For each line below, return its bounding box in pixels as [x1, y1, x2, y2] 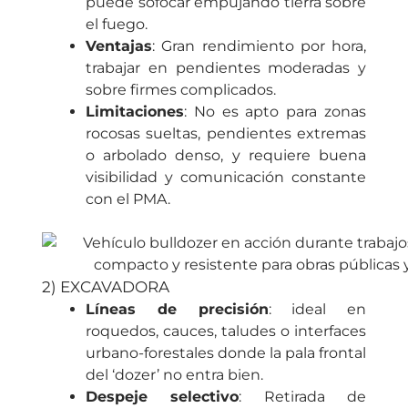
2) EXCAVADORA [42, 277, 169, 296]
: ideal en [268, 300, 366, 318]
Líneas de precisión [86, 300, 269, 318]
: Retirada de [239, 387, 367, 405]
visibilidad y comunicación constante [86, 168, 366, 186]
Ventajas [86, 36, 152, 55]
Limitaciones [86, 102, 184, 120]
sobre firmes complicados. [86, 80, 276, 98]
